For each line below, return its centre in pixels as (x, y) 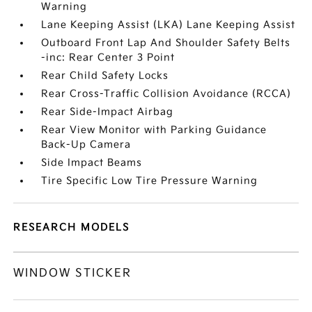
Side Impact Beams (92, 163)
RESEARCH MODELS (72, 227)
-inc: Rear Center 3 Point (108, 57)
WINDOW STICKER (73, 273)
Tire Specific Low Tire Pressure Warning (150, 181)
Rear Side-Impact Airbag (108, 112)
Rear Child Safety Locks (105, 76)
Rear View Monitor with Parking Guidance (154, 130)
